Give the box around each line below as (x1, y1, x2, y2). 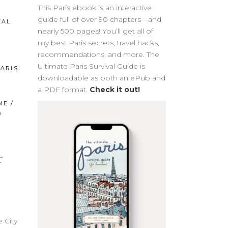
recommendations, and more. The (37, 49, 159, 59)
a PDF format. (37, 84, 90, 94)
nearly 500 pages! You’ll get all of (37, 26, 153, 36)
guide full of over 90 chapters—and (37, 14, 161, 24)
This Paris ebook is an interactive (37, 3, 152, 12)
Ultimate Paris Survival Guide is (37, 61, 145, 71)
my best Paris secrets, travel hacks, (37, 38, 159, 47)
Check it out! (89, 84, 140, 94)
